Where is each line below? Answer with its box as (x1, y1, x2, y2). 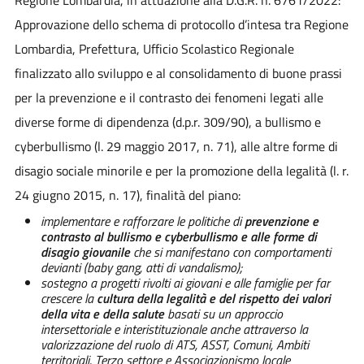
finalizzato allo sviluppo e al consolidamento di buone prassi (14, 63, 342, 83)
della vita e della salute (40, 303, 164, 323)
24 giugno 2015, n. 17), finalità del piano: (14, 184, 240, 205)
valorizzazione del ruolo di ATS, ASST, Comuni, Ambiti (40, 334, 309, 354)
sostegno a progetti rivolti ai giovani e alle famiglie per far (40, 272, 330, 292)
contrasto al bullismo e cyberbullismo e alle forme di (40, 226, 317, 246)
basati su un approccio (163, 303, 283, 323)
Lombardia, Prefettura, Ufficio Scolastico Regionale (14, 38, 294, 58)
